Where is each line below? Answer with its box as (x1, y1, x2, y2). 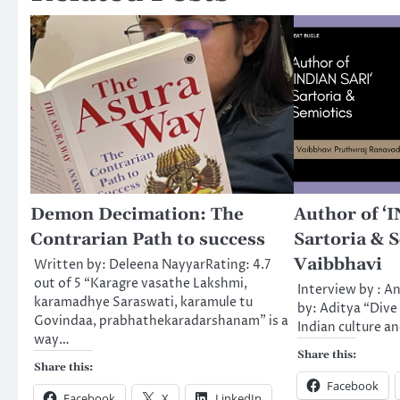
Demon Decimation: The (30, 203, 244, 226)
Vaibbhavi (293, 253, 382, 276)
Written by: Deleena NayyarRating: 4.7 (34, 255, 271, 274)
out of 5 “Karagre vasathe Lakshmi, (34, 274, 247, 293)
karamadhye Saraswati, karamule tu (34, 293, 253, 312)
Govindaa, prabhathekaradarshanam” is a (34, 312, 288, 330)
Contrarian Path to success (30, 228, 265, 251)
